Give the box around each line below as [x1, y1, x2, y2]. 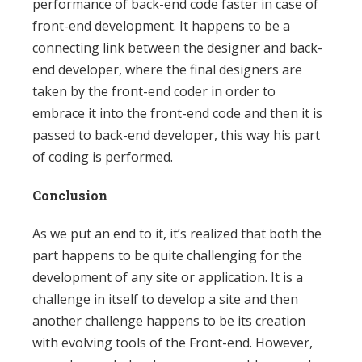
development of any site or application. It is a [32, 268, 303, 287]
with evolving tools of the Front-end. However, [32, 334, 313, 352]
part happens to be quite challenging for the [32, 246, 302, 265]
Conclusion [32, 187, 107, 204]
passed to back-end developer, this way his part [32, 126, 320, 145]
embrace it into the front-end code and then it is [32, 104, 322, 123]
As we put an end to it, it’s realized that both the [32, 225, 322, 243]
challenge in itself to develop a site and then [32, 290, 298, 309]
